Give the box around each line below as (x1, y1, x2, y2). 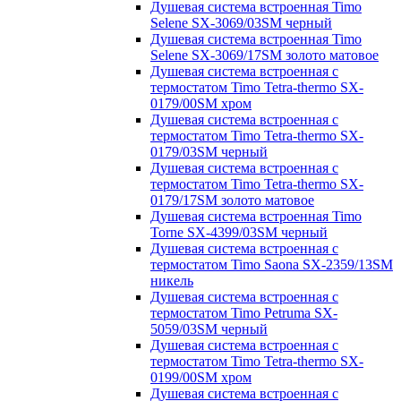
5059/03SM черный (150, 320, 268, 337)
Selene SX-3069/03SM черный (150, 14, 332, 30)
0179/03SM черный (150, 143, 268, 159)
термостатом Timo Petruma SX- (150, 304, 337, 320)
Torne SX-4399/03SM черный (150, 224, 328, 240)
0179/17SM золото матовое (150, 192, 314, 208)
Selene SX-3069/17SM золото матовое (150, 47, 379, 63)
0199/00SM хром (150, 369, 252, 385)
